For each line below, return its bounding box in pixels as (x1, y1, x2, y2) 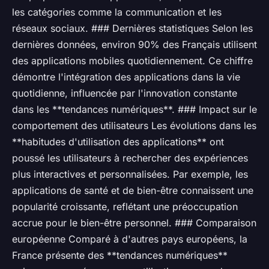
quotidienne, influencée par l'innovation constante (12, 87, 237, 100)
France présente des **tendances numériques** (12, 249, 228, 262)
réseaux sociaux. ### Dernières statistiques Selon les (12, 22, 253, 35)
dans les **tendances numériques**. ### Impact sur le (12, 103, 257, 116)
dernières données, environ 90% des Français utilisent (12, 38, 257, 51)
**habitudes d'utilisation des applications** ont (12, 136, 224, 148)
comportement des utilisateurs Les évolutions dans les (12, 119, 256, 132)
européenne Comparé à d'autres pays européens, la (12, 233, 247, 246)
